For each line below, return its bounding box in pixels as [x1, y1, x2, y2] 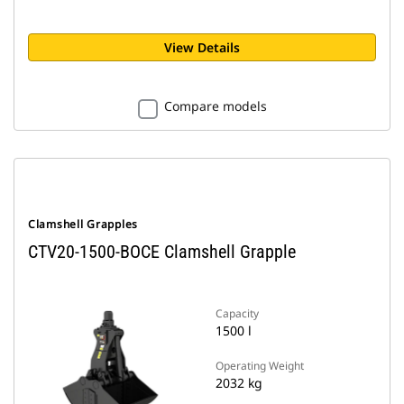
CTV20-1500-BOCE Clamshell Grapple [28, 241, 296, 262]
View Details [164, 39, 240, 56]
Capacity [216, 306, 259, 321]
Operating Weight [216, 358, 304, 373]
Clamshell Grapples [28, 216, 138, 232]
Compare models [163, 97, 267, 115]
